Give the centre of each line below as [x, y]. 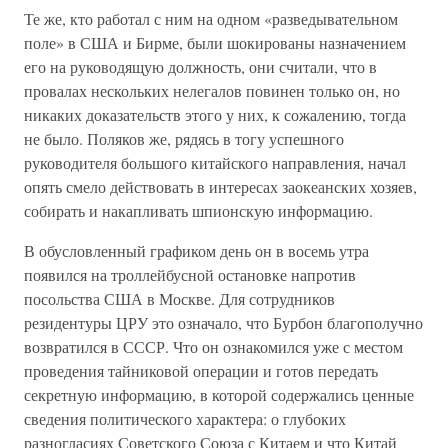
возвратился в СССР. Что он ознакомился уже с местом [213, 346]
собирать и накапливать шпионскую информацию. [198, 210]
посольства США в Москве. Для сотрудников [179, 298]
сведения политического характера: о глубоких [185, 418]
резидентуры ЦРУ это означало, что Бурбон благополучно [223, 322]
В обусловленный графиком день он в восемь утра [196, 250]
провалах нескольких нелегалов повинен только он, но [212, 90]
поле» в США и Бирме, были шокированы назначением [215, 42]
